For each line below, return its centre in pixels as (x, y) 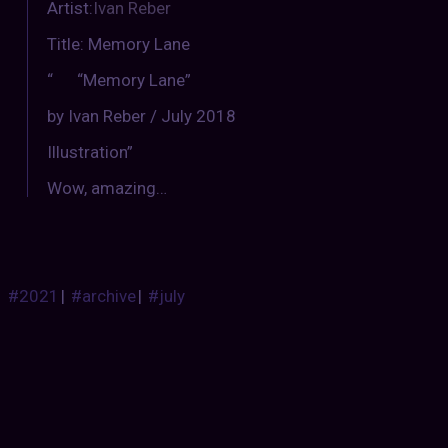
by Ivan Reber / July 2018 (141, 116)
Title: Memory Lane (118, 44)
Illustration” (89, 152)
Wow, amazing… (106, 188)
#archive (103, 296)
